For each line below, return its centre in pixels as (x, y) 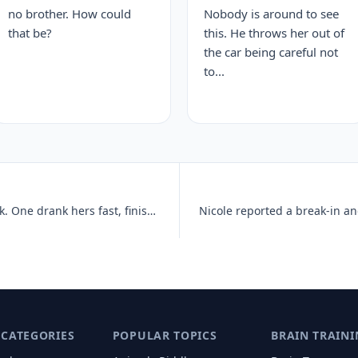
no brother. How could (70, 14)
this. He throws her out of (274, 33)
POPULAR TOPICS (165, 335)
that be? (30, 33)
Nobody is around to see (271, 14)
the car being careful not (271, 52)
